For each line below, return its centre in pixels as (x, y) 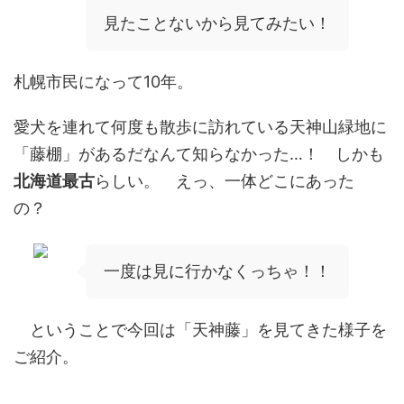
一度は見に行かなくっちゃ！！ (217, 271)
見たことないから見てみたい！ (217, 23)
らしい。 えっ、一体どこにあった (225, 181)
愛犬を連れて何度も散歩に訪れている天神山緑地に (200, 127)
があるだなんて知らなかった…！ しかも (231, 154)
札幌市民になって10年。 (103, 82)
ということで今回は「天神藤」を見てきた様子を (200, 330)
